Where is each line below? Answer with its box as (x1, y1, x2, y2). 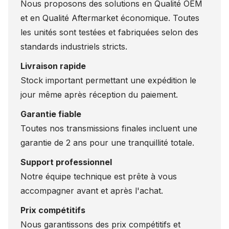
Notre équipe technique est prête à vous (20, 171, 177, 182)
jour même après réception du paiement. (20, 89, 178, 100)
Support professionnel (20, 157, 112, 168)
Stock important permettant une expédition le (20, 75, 196, 86)
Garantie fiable (20, 109, 81, 120)
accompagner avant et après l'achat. (20, 186, 163, 196)
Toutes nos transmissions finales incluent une (20, 123, 197, 134)
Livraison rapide (20, 61, 86, 72)
